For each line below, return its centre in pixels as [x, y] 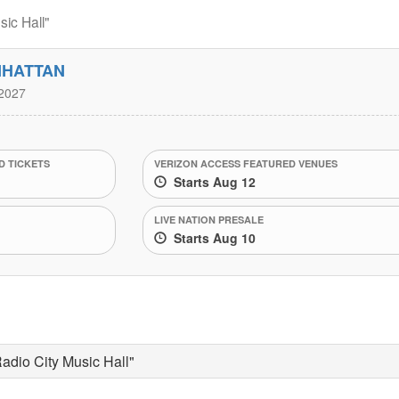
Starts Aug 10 [212, 237]
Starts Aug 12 [212, 181]
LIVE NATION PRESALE [209, 219]
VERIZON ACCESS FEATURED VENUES [246, 163]
